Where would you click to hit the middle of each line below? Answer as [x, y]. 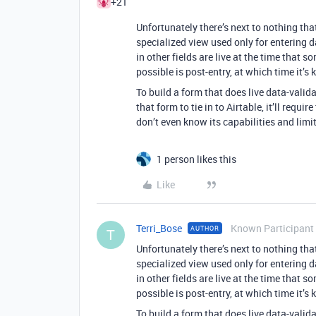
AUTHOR [205, 228]
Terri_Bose [159, 228]
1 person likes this [196, 159]
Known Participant [272, 228]
